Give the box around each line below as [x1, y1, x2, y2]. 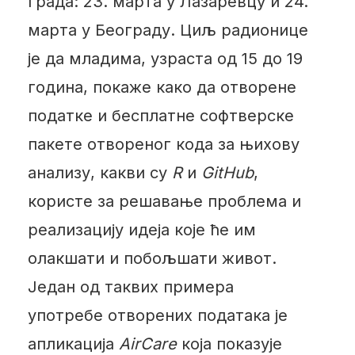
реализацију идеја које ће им [27, 219, 256, 239]
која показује [176, 334, 282, 353]
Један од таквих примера [27, 277, 234, 296]
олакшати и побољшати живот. [27, 248, 277, 268]
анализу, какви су [27, 162, 172, 182]
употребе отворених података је [27, 305, 288, 325]
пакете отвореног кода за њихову [27, 134, 300, 154]
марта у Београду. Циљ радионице [27, 20, 308, 40]
